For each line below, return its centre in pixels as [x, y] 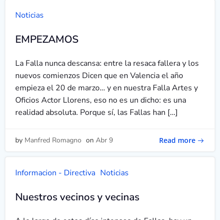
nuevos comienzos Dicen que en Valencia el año [99, 76]
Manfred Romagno [53, 140]
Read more [177, 140]
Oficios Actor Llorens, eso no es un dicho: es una [101, 100]
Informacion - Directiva [55, 173]
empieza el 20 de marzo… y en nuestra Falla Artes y [107, 88]
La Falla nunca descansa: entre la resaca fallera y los [107, 63]
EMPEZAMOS [47, 39]
